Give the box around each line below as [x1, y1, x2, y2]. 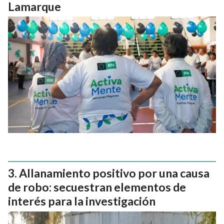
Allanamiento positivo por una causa [19, 166, 209, 180]
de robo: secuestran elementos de [8, 180, 186, 194]
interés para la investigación [8, 194, 155, 208]
